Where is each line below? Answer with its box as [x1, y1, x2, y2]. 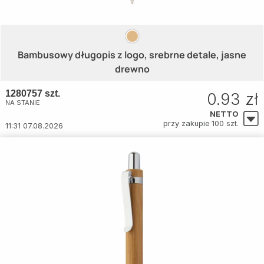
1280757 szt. [5, 88, 60, 99]
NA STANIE [5, 98, 40, 107]
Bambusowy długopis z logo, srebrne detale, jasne [18, 48, 246, 62]
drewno [114, 62, 150, 76]
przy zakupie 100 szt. [163, 119, 239, 128]
